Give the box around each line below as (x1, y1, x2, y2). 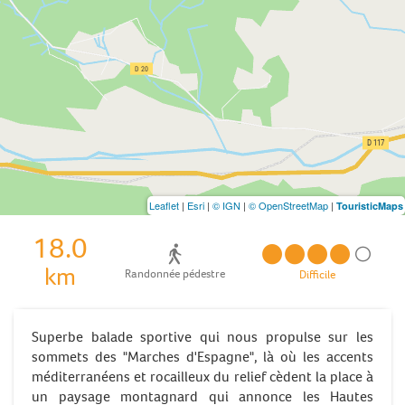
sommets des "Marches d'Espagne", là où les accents (32, 346, 373, 366)
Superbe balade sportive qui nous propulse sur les (32, 326, 373, 346)
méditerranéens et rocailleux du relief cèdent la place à (32, 366, 373, 386)
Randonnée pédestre (124, 266, 225, 282)
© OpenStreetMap (249, 197, 328, 212)
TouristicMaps (336, 198, 403, 212)
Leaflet (149, 197, 179, 212)
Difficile (299, 266, 335, 282)
